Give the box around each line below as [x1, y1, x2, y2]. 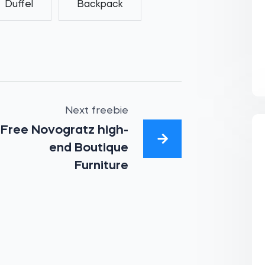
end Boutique [49, 142, 128, 154]
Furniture [74, 160, 128, 172]
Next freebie [64, 106, 128, 116]
